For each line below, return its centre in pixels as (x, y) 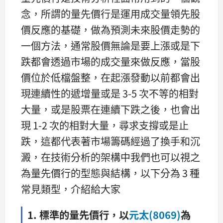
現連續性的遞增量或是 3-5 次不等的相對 (110, 94)
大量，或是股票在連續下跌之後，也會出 (111, 110)
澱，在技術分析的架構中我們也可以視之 (111, 157)
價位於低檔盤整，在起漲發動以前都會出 (111, 78)
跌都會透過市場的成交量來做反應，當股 (111, 62)
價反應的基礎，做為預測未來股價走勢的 (111, 30)
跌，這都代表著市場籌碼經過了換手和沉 (111, 141)
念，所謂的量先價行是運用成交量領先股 (111, 14)
